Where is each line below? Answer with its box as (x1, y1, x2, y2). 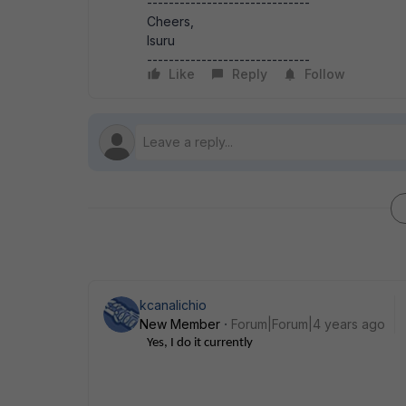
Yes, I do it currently (147, 336, 253, 350)
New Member (140, 316, 220, 332)
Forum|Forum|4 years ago (231, 316, 385, 332)
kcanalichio (140, 297, 207, 313)
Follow (304, 66, 345, 82)
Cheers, (147, 14, 194, 29)
